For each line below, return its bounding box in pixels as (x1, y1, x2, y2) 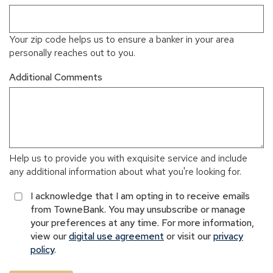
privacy (213, 230, 243, 243)
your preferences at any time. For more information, (30, 216, 254, 230)
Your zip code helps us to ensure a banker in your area (9, 33, 234, 46)
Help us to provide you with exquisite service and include (9, 152, 247, 165)
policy (30, 243, 54, 257)
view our (30, 230, 69, 243)
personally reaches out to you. (9, 46, 135, 60)
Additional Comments (9, 71, 102, 84)
